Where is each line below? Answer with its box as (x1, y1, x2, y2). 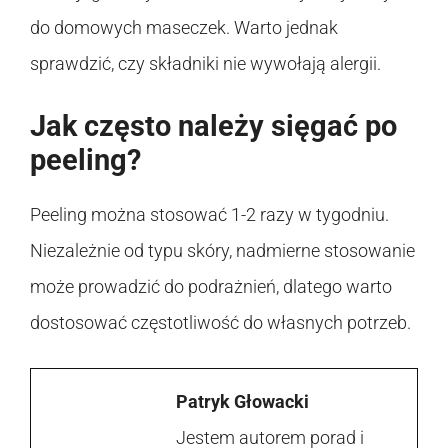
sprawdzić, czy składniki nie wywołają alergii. (30, 52, 381, 74)
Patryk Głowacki (176, 390, 309, 412)
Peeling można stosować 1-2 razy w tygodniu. (30, 203, 389, 225)
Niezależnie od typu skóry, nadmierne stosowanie (30, 239, 415, 261)
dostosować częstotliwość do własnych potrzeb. (30, 311, 411, 333)
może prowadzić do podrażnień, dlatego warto (30, 275, 392, 297)
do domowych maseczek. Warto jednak (30, 16, 338, 38)
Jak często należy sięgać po (30, 108, 397, 143)
